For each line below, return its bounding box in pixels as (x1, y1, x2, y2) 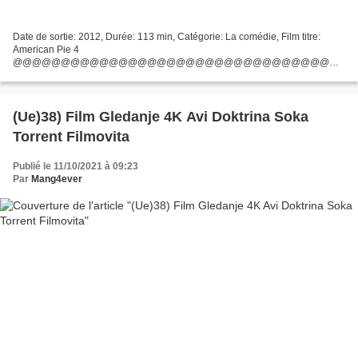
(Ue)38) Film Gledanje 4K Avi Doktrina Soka (13, 108, 308, 125)
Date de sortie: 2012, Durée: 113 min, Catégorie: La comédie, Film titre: (13, 30, 320, 42)
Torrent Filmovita (13, 128, 129, 145)
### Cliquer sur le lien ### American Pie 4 (13, 69, 197, 81)
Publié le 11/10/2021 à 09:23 (13, 160, 138, 172)
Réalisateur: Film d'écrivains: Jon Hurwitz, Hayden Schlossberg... (13, 94, 294, 106)
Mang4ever (31, 173, 82, 185)
